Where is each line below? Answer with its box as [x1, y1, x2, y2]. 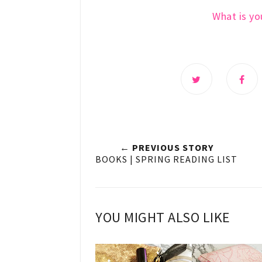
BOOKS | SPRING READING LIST [95, 153, 237, 166]
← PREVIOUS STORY [119, 142, 213, 154]
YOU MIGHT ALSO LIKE [95, 208, 230, 227]
